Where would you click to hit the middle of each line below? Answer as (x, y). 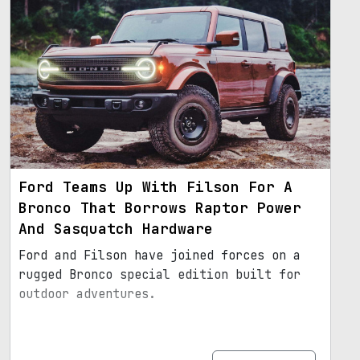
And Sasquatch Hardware (116, 229)
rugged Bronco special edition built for (160, 275)
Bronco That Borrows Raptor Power (160, 208)
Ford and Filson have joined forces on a (160, 256)
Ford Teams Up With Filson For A (155, 187)
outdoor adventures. (87, 295)
